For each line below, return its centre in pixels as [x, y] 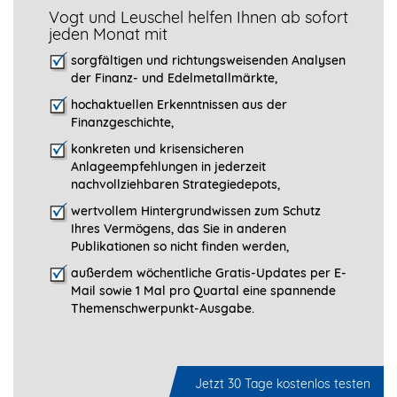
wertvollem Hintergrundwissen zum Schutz [196, 211]
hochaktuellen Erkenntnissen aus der [179, 105]
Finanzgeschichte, [122, 123]
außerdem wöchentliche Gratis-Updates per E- [209, 273]
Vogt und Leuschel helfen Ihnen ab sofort [198, 18]
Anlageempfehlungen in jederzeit [168, 167]
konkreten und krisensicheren [157, 149]
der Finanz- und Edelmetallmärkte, [174, 78]
